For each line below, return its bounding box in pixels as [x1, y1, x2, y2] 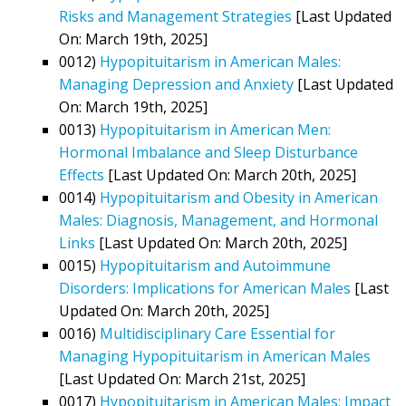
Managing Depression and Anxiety [59, 73, 294, 94]
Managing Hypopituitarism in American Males [59, 345, 371, 366]
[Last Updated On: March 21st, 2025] [59, 368, 305, 389]
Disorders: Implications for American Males [59, 277, 351, 298]
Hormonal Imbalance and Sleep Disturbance [59, 141, 358, 162]
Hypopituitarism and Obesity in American [100, 187, 378, 208]
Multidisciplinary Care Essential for [100, 323, 335, 343]
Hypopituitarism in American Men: [100, 119, 331, 140]
